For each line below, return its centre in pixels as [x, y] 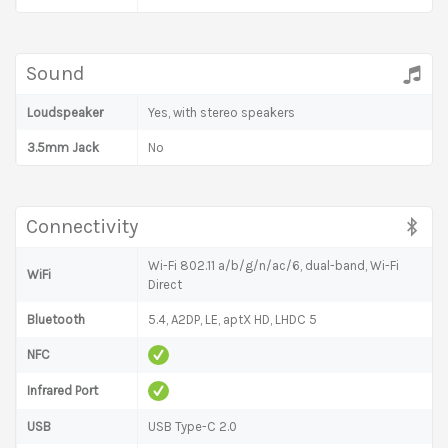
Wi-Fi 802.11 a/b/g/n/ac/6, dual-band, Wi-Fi [273, 265]
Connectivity [82, 226]
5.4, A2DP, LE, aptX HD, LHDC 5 [232, 319]
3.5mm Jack [63, 147]
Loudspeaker [65, 112]
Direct [165, 284]
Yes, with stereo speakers [221, 112]
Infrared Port [62, 390]
